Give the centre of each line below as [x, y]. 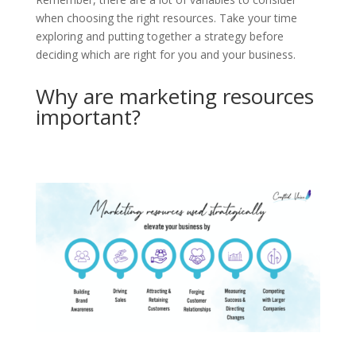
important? [88, 117]
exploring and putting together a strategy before [159, 37]
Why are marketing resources [174, 97]
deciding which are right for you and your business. [165, 55]
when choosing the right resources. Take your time [166, 18]
